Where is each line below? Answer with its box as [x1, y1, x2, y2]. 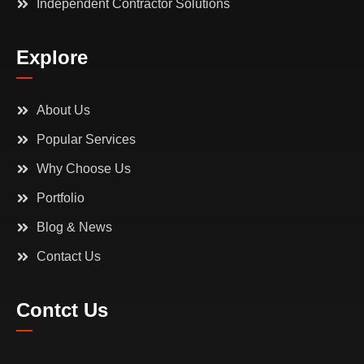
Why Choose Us [37, 162, 131, 176]
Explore [16, 46, 88, 69]
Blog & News [37, 220, 112, 235]
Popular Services [37, 132, 136, 147]
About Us [37, 103, 90, 118]
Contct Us [16, 299, 108, 322]
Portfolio [37, 191, 84, 206]
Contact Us [37, 249, 101, 264]
